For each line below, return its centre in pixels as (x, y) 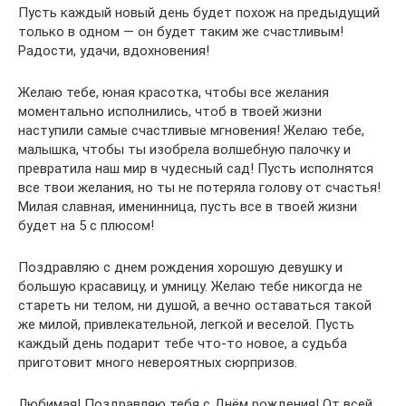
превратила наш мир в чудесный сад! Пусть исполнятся (196, 169)
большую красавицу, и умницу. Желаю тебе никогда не (190, 286)
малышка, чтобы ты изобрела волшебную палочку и (184, 150)
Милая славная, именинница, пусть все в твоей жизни (188, 207)
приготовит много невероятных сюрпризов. (158, 362)
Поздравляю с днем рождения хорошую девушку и (180, 267)
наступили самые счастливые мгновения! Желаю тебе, (191, 130)
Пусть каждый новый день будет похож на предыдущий (199, 13)
